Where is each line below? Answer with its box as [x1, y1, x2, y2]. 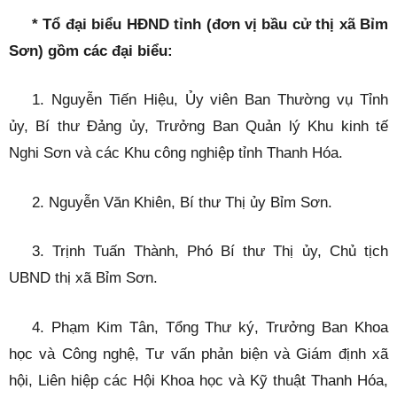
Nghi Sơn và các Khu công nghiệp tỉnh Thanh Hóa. [9, 144, 343, 162]
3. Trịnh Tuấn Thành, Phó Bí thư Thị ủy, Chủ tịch [32, 243, 388, 261]
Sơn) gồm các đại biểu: [9, 42, 173, 59]
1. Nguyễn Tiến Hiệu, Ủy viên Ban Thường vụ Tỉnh [32, 91, 388, 109]
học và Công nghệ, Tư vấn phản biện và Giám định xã [9, 345, 388, 362]
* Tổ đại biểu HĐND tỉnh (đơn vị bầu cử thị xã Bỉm [32, 15, 388, 33]
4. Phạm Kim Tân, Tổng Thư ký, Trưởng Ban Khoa [32, 318, 388, 336]
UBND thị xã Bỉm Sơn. [9, 269, 158, 287]
